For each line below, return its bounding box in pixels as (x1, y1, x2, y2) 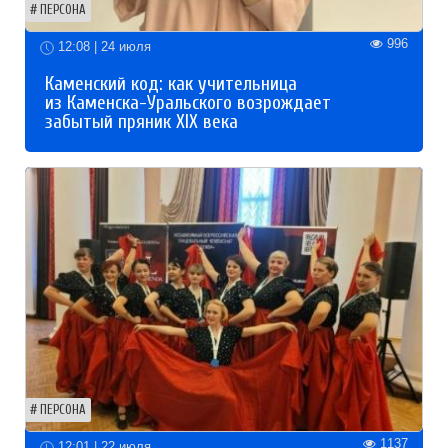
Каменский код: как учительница (45, 73, 297, 96)
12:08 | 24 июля (54, 39, 151, 55)
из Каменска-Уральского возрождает (45, 92, 331, 115)
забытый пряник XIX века (45, 111, 238, 134)
